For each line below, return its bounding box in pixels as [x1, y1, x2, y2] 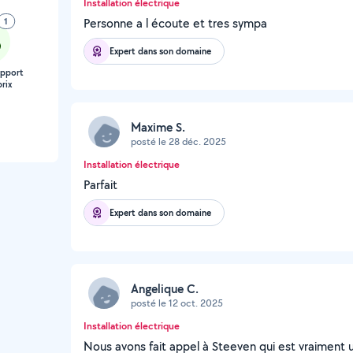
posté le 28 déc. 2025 [131, 134, 226, 148]
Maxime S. [131, 118, 185, 136]
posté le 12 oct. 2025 [131, 295, 223, 310]
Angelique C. [131, 280, 199, 297]
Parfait [84, 176, 117, 193]
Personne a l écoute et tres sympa [84, 15, 267, 32]
